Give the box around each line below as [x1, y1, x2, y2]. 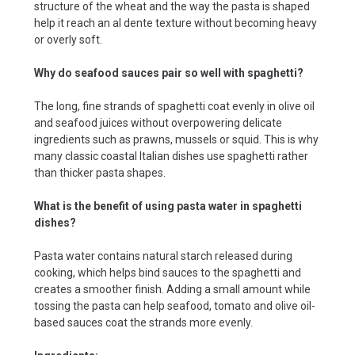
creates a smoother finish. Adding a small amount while [34, 282, 311, 296]
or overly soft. [34, 32, 102, 46]
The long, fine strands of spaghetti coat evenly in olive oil [34, 99, 315, 113]
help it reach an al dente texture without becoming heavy [34, 16, 317, 29]
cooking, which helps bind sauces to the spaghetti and [34, 265, 301, 279]
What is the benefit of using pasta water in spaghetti [34, 199, 302, 212]
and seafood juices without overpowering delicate [34, 116, 282, 129]
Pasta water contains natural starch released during [34, 249, 292, 262]
